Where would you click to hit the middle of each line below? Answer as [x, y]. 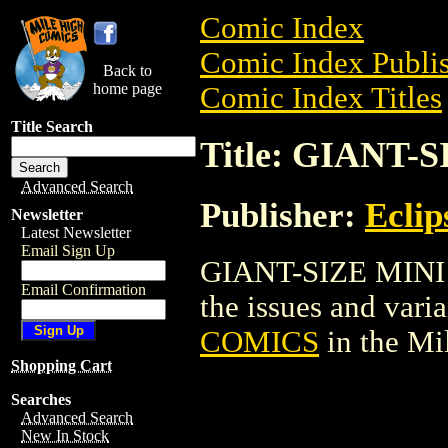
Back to [127, 70]
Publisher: [282, 214]
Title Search [52, 126]
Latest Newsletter [76, 232]
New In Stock [65, 435]
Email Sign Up [68, 250]
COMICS [259, 341]
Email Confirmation [83, 289]
